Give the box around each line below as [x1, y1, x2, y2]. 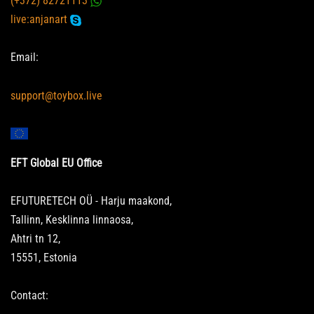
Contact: [11, 289, 48, 303]
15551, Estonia [11, 250, 77, 264]
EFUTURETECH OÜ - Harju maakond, [11, 193, 172, 207]
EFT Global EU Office [11, 156, 102, 170]
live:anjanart [11, 13, 70, 27]
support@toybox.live [11, 88, 102, 102]
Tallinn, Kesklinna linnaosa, [11, 212, 133, 226]
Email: [11, 50, 39, 64]
